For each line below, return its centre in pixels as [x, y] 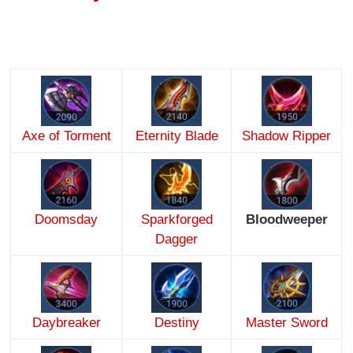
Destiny [176, 323]
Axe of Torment [66, 136]
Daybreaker [66, 323]
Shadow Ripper [287, 136]
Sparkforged [176, 220]
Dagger [177, 240]
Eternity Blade [176, 136]
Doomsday [67, 220]
